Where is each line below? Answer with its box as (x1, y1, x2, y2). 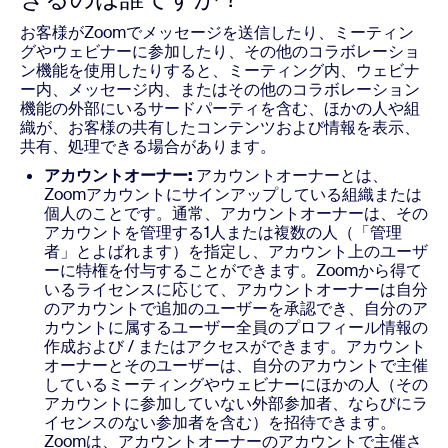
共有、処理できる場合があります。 (20, 136, 276, 157)
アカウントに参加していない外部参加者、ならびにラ (44, 393, 428, 414)
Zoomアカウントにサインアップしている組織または (44, 184, 422, 205)
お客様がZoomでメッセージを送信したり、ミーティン (20, 22, 414, 43)
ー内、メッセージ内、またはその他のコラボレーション (20, 79, 420, 100)
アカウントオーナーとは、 (196, 165, 388, 186)
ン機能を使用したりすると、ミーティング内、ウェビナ (20, 60, 420, 81)
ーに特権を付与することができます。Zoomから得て (44, 260, 422, 281)
